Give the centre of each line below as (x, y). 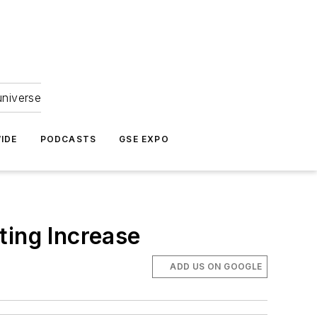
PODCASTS (68, 139)
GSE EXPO (144, 139)
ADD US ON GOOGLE (216, 266)
